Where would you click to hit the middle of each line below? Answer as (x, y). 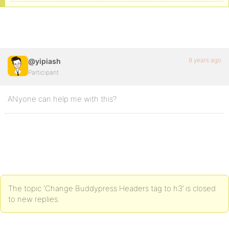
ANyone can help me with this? (62, 99)
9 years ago (205, 60)
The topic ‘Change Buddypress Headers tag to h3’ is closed (112, 188)
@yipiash (44, 61)
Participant (43, 72)
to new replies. (34, 199)
